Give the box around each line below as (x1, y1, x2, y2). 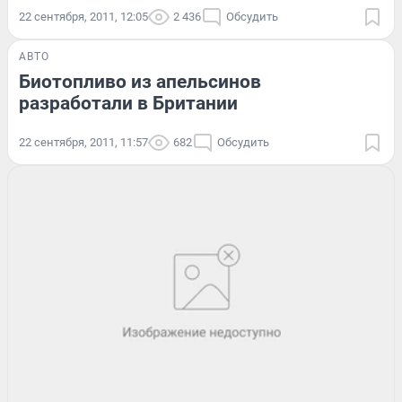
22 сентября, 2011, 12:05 (19, 9, 148, 23)
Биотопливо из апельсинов (19, 70, 261, 92)
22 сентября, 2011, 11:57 (19, 135, 148, 149)
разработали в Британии (19, 92, 238, 114)
